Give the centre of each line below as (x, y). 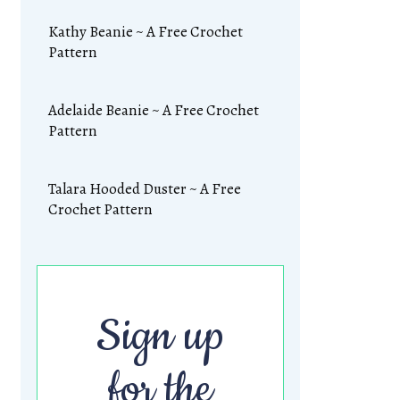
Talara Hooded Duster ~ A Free (145, 189)
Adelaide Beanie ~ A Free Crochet (154, 110)
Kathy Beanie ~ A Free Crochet (146, 32)
